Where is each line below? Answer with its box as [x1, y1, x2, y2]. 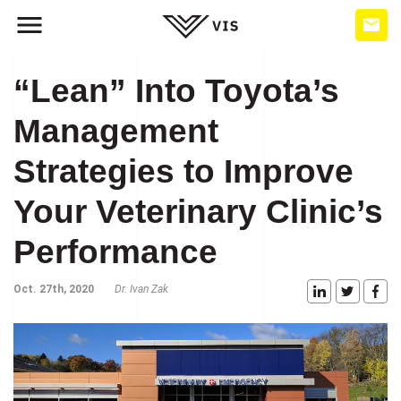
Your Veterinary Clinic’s [13, 193, 383, 231]
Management [13, 113, 218, 150]
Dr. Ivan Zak [115, 283, 168, 296]
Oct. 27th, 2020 [13, 283, 94, 296]
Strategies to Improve [13, 153, 354, 191]
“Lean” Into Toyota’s [13, 73, 339, 110]
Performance [13, 234, 218, 271]
